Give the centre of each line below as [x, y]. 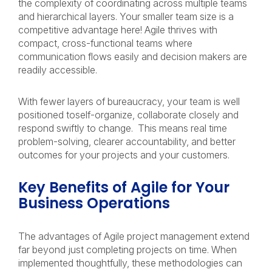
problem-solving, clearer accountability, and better [127, 141]
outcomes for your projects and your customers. [125, 155]
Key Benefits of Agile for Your [124, 187]
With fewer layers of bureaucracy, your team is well [129, 101]
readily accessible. [59, 70]
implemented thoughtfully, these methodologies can [130, 263]
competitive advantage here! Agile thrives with [118, 30]
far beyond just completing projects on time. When [127, 250]
